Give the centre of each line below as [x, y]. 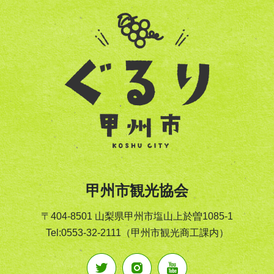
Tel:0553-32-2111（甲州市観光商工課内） [137, 232]
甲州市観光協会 [137, 190]
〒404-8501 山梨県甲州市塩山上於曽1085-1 [137, 216]
